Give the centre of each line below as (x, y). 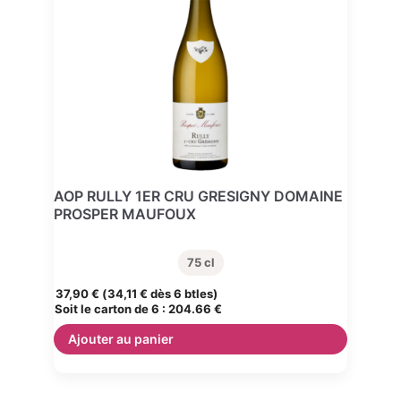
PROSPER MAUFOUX (125, 214)
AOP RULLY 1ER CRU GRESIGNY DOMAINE (198, 196)
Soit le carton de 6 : (111, 309)
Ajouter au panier (121, 339)
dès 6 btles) (183, 294)
